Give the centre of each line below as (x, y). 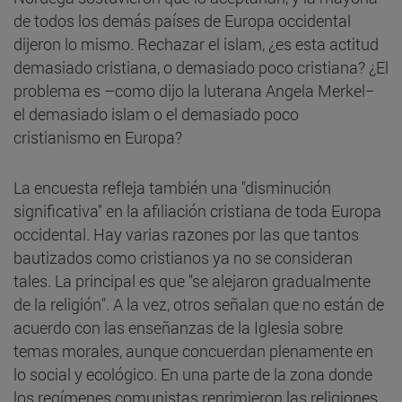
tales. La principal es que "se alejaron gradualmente (192, 280)
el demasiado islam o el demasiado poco (156, 114)
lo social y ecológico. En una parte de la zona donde (193, 374)
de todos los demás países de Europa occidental (182, 20)
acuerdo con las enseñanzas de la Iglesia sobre (178, 327)
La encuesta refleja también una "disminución (172, 187)
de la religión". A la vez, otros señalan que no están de (199, 304)
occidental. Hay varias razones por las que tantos (186, 234)
